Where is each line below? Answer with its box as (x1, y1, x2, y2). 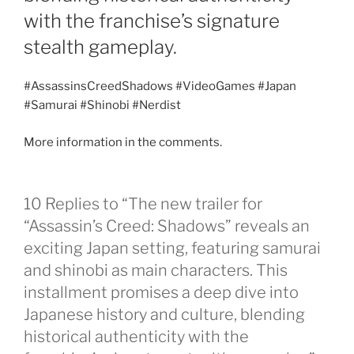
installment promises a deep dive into (24, 283, 299, 303)
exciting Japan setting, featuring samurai (24, 239, 321, 258)
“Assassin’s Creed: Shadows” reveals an (24, 217, 310, 236)
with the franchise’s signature (24, 9, 280, 33)
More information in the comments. (24, 134, 222, 149)
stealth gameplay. (24, 36, 177, 59)
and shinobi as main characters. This (24, 261, 288, 281)
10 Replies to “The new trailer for (24, 194, 262, 214)
